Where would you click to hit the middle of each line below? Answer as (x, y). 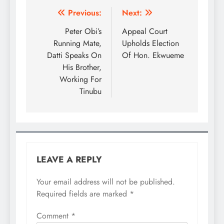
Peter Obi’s (83, 31)
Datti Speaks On (74, 55)
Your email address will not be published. (106, 182)
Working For (80, 79)
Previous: (85, 13)
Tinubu (90, 91)
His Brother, (82, 67)
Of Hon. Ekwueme (153, 55)
